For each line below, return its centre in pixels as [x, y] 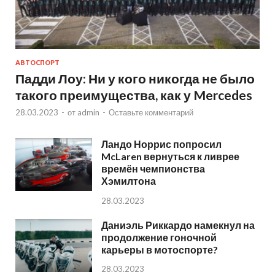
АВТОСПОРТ [37, 62]
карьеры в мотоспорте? [160, 249]
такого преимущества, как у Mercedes [134, 95]
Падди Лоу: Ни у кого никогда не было [135, 78]
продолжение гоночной [159, 237]
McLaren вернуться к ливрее [170, 156]
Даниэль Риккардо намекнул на [178, 225]
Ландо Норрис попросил [161, 144]
